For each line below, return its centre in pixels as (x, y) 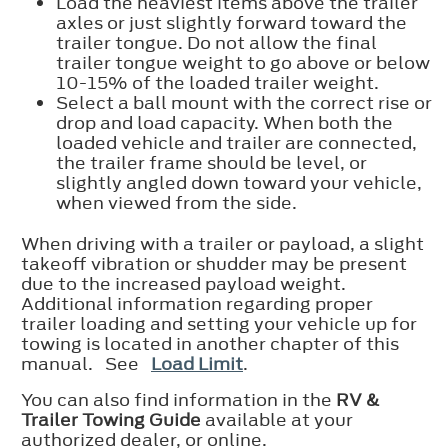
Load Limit (197, 363)
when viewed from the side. (176, 202)
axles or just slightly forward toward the (231, 22)
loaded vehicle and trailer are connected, (236, 142)
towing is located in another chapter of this (210, 343)
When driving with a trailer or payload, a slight (222, 243)
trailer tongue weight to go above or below (243, 62)
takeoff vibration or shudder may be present (214, 263)
